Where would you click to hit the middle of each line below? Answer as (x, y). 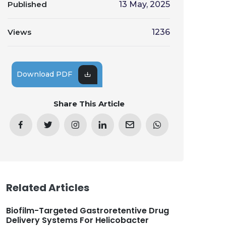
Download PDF (45, 74)
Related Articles (48, 188)
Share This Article (89, 104)
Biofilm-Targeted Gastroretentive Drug (88, 211)
